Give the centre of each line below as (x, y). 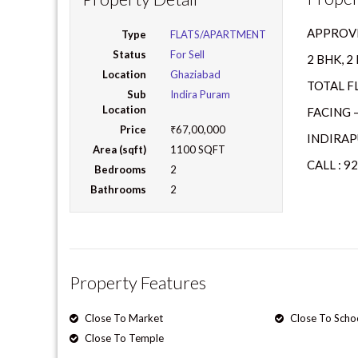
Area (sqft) (120, 149)
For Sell (188, 54)
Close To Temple (123, 338)
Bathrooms (119, 189)
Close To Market (123, 318)
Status (130, 54)
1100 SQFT (198, 149)
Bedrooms (121, 169)
